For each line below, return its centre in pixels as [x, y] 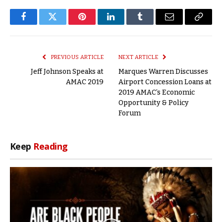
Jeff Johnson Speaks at [67, 71]
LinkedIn [127, 24]
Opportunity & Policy [154, 103]
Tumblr [153, 24]
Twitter [65, 24]
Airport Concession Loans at [165, 82]
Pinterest [97, 24]
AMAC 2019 [85, 82]
